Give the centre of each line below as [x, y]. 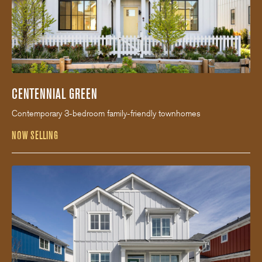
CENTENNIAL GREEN [54, 94]
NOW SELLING [35, 136]
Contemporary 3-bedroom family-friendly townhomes [106, 114]
